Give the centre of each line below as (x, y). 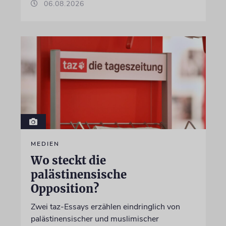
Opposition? (65, 188)
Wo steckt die (68, 160)
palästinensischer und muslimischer (95, 219)
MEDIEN (45, 144)
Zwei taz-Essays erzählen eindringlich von (105, 207)
